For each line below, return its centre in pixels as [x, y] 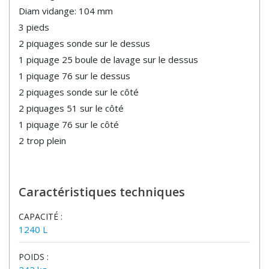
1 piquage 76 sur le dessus [74, 76]
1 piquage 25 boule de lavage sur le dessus [108, 60]
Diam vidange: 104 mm [66, 11]
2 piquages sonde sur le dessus [84, 44]
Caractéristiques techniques [102, 192]
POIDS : [34, 257]
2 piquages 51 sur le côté [71, 108]
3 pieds [34, 27]
